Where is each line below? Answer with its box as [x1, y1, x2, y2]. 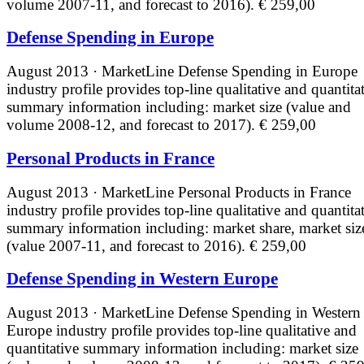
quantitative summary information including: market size [6, 340, 358, 357]
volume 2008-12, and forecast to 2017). [6, 116, 259, 134]
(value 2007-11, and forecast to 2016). [6, 236, 249, 254]
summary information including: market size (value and [6, 98, 351, 116]
